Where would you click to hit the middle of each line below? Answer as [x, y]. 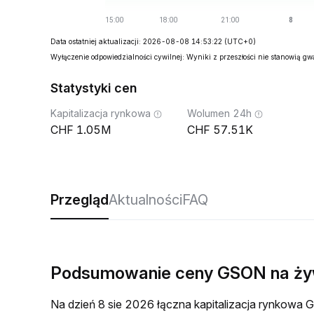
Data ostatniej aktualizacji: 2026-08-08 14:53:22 [136, 41]
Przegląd [80, 200]
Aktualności [145, 200]
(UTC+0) [240, 41]
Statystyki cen [94, 88]
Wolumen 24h [219, 113]
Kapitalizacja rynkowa [101, 113]
